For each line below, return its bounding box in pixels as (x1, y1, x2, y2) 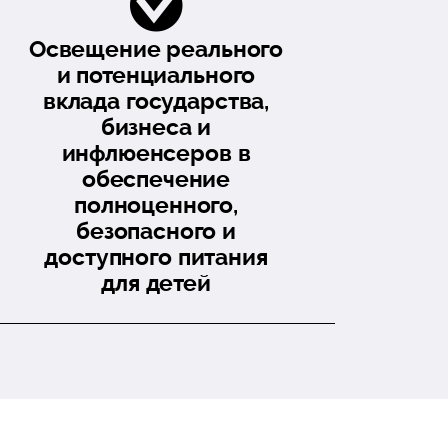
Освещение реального (28, 35, 284, 62)
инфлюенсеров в (61, 139, 251, 166)
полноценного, (73, 191, 239, 218)
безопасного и (75, 217, 237, 244)
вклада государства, (42, 87, 270, 114)
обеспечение (81, 165, 231, 192)
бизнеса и (100, 113, 212, 140)
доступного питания (44, 243, 268, 270)
